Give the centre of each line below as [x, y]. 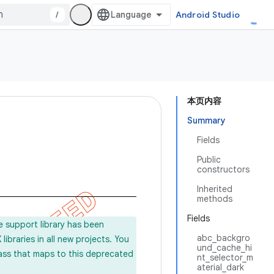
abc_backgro [224, 238]
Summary [206, 120]
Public [209, 160]
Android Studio [207, 15]
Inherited [215, 189]
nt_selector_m [225, 257]
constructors [223, 169]
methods [215, 199]
